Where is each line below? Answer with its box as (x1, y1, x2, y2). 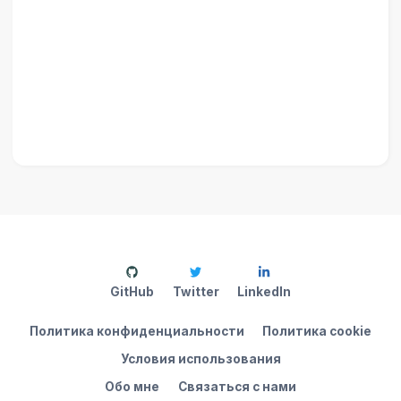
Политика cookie (262, 324, 372, 339)
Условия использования (120, 352, 281, 367)
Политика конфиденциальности (29, 324, 244, 339)
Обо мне (105, 380, 160, 395)
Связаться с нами (177, 380, 296, 395)
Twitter (172, 285, 219, 300)
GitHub (110, 285, 155, 300)
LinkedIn (236, 285, 291, 300)
